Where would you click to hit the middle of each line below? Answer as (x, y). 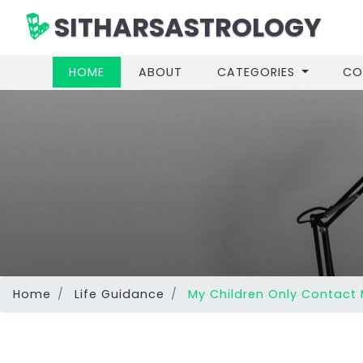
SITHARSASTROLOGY (185, 27)
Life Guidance (120, 294)
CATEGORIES (258, 72)
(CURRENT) (139, 71)
